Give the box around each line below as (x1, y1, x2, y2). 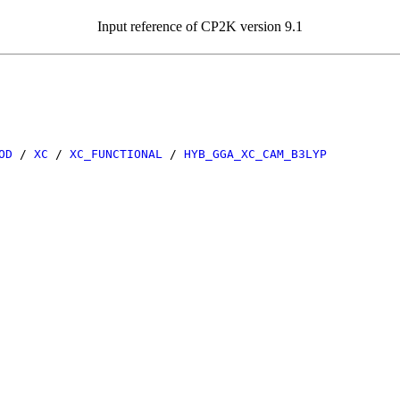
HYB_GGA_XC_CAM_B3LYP (184, 146, 327, 161)
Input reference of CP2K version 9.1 (97, 19, 303, 34)
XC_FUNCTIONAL (70, 146, 162, 161)
